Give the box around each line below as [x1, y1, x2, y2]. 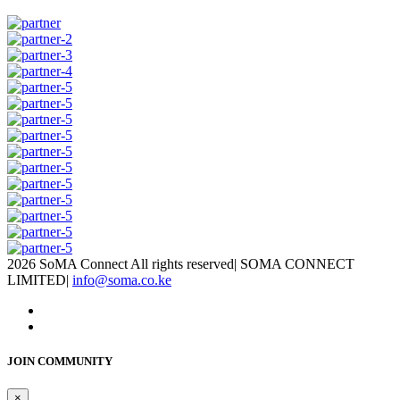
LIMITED [7, 271, 66, 287]
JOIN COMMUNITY [7, 354, 112, 368]
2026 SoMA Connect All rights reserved [7, 255, 234, 271]
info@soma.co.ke [72, 271, 171, 287]
